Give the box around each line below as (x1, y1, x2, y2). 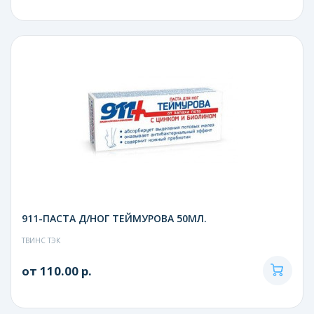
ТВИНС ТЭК (22, 235, 60, 245)
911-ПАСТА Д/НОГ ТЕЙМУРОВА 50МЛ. (22, 211, 207, 225)
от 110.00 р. (22, 262, 92, 279)
